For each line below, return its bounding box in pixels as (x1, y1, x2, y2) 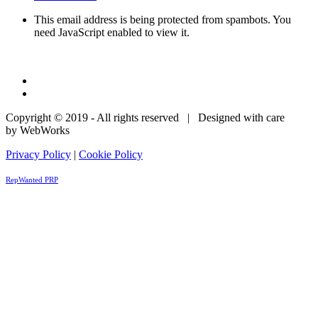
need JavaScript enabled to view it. (34, 26, 190, 38)
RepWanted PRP (6, 175, 58, 184)
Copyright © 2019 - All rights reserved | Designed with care (6, 111, 285, 124)
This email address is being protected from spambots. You (34, 13, 291, 26)
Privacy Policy (6, 148, 71, 160)
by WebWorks (6, 124, 70, 136)
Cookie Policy (79, 148, 143, 160)
